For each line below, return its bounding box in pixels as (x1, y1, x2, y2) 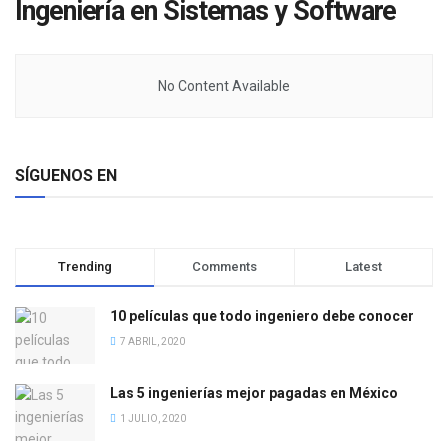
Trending (58, 259, 113, 274)
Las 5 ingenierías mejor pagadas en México (110, 385, 398, 402)
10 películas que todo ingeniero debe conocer (110, 308, 414, 324)
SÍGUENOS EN (15, 166, 117, 185)
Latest (344, 259, 382, 274)
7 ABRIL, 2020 (118, 336, 185, 347)
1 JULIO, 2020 (118, 413, 186, 425)
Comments (191, 259, 257, 274)
